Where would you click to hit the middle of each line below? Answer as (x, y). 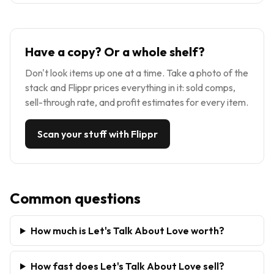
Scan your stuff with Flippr (98, 134)
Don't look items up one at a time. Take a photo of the (137, 72)
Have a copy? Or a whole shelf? (115, 51)
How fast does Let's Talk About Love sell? (127, 266)
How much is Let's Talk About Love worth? (127, 230)
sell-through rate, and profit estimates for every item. (137, 102)
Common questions (75, 198)
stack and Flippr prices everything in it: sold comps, (130, 87)
